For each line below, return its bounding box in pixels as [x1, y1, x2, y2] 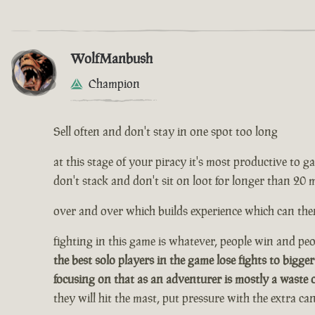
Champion [89, 76, 140, 92]
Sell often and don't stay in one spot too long [53, 124, 278, 140]
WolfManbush [70, 49, 153, 68]
